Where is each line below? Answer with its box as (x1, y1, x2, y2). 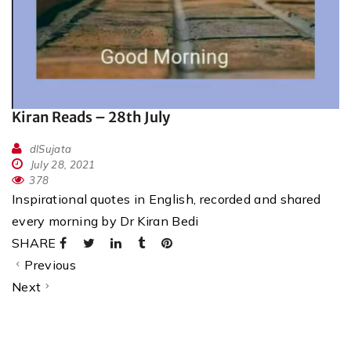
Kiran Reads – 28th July (12, 108, 170, 127)
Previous (24, 257, 76, 273)
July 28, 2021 (27, 158, 96, 172)
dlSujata (29, 143, 72, 156)
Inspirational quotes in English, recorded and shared (12, 191, 321, 208)
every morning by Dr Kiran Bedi (12, 213, 199, 230)
